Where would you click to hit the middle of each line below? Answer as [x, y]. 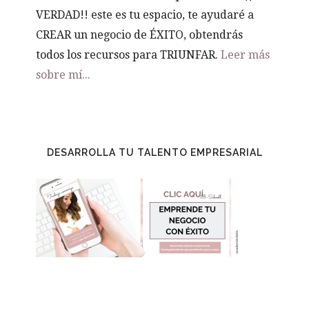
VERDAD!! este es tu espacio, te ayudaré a [145, 15]
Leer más [246, 55]
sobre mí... [63, 75]
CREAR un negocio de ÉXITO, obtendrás [140, 35]
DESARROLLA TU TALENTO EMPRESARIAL [154, 153]
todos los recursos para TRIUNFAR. [129, 55]
